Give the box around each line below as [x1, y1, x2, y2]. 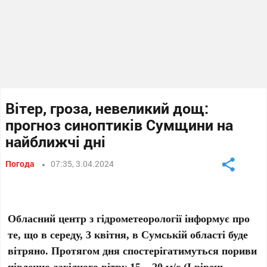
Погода [5, 158, 35, 169]
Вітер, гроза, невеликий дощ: [5, 98, 209, 118]
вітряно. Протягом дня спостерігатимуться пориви [8, 243, 257, 257]
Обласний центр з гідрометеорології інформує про [8, 211, 250, 225]
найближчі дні [5, 132, 106, 151]
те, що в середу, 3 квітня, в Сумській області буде [8, 227, 249, 241]
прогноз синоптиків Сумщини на [5, 115, 234, 135]
